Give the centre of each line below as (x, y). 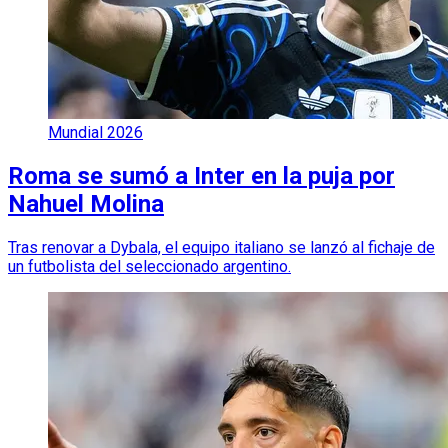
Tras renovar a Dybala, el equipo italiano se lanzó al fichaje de (221, 248)
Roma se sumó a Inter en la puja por (201, 176)
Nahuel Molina (86, 204)
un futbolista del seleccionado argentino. (149, 267)
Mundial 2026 (95, 133)
